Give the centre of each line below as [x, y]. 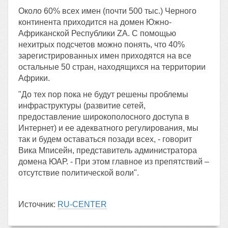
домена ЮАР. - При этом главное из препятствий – [114, 162]
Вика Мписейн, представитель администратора [108, 150]
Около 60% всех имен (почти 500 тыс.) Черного [107, 11]
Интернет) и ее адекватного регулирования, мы [108, 128]
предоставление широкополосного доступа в [104, 117]
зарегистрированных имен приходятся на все [105, 56]
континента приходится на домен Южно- [95, 22]
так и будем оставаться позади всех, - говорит [105, 139]
